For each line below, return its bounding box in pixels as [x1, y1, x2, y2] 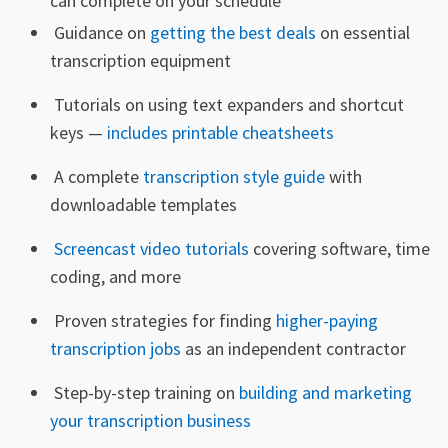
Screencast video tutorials [50, 236, 249, 260]
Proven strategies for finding [50, 308, 276, 332]
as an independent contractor [181, 336, 406, 360]
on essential [316, 20, 410, 44]
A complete [50, 164, 143, 188]
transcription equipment [50, 48, 231, 72]
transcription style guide [143, 164, 325, 188]
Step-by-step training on [50, 380, 239, 404]
